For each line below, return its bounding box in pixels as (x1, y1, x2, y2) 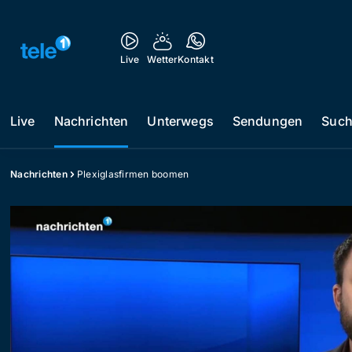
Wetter (147, 53, 178, 65)
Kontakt (178, 53, 214, 65)
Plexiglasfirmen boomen (76, 168, 189, 180)
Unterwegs (147, 113, 214, 129)
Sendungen (232, 113, 303, 129)
